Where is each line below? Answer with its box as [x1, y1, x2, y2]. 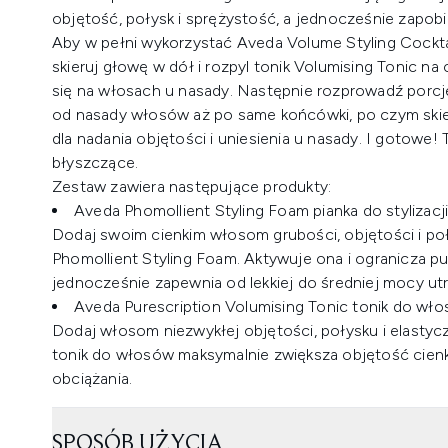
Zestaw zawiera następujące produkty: [52, 177, 332, 196]
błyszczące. [52, 153, 139, 172]
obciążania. [52, 369, 133, 388]
